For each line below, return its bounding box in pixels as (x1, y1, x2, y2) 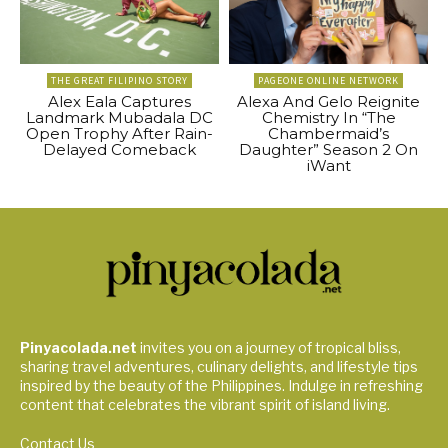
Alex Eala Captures (48, 91, 191, 111)
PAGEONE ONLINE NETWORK (258, 73, 399, 87)
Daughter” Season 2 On (239, 139, 418, 159)
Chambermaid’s (268, 123, 389, 143)
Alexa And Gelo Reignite (237, 91, 420, 111)
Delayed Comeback (43, 139, 196, 159)
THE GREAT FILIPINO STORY (51, 73, 188, 87)
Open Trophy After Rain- (26, 123, 213, 143)
